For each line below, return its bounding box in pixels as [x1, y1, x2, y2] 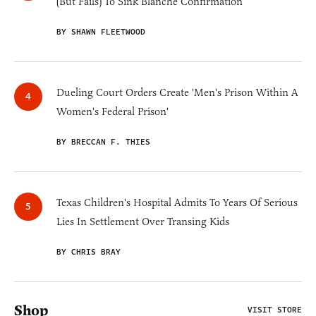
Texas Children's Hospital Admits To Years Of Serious [56, 196, 298, 209]
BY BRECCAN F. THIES [56, 136, 150, 149]
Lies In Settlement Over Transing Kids [56, 215, 229, 229]
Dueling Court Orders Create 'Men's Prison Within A [56, 86, 298, 99]
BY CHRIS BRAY [56, 246, 121, 259]
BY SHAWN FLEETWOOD [56, 26, 145, 39]
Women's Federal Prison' [56, 105, 169, 119]
